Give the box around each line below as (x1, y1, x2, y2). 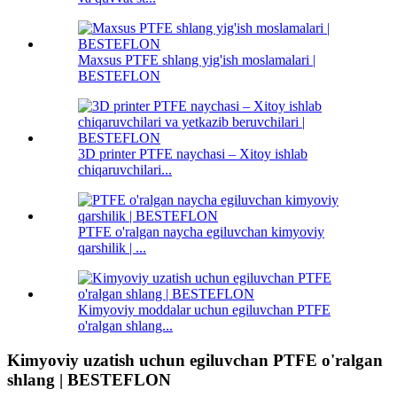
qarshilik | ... (78, 240, 146, 256)
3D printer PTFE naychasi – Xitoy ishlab (78, 146, 307, 162)
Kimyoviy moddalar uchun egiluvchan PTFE (78, 302, 331, 318)
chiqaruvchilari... (78, 162, 172, 178)
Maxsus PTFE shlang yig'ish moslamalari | (78, 52, 315, 68)
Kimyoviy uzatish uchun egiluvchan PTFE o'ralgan (7, 351, 383, 370)
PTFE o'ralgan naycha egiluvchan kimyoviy (78, 224, 324, 240)
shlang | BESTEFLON (7, 370, 171, 390)
